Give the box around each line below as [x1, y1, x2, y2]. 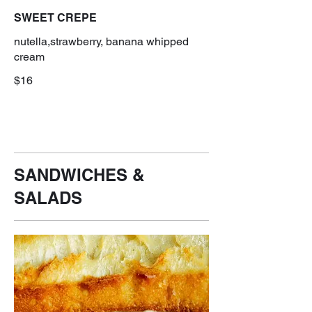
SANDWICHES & [14, 164, 144, 185]
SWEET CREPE [14, 10, 97, 24]
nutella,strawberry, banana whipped [14, 34, 189, 48]
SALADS [14, 187, 82, 208]
